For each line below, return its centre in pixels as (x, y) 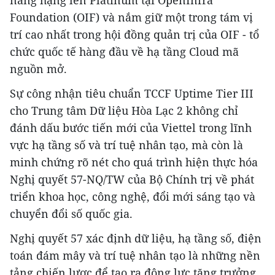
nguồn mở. (38, 68)
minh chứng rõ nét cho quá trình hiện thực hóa (134, 162)
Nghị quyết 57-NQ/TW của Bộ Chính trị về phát (132, 179)
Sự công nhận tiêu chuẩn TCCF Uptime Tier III (132, 93)
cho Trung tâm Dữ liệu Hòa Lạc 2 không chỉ (124, 110)
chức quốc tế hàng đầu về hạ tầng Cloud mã (124, 51)
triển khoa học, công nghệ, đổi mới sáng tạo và (133, 196)
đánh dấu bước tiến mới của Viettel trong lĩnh (131, 127)
